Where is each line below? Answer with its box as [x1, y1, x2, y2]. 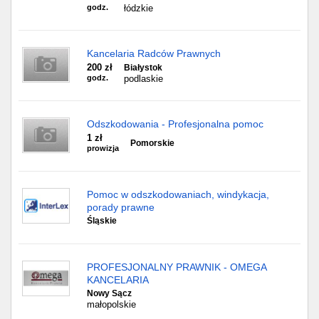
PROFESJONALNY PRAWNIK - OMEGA [87, 261, 266, 273]
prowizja [87, 144, 119, 152]
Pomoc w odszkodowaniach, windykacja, [87, 189, 269, 200]
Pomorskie [130, 137, 174, 148]
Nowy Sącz [87, 288, 132, 298]
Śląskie [87, 216, 117, 226]
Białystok [124, 63, 162, 73]
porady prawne [87, 202, 155, 213]
